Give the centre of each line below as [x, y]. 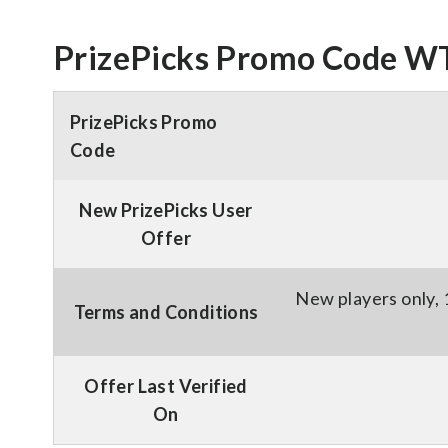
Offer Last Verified [166, 386]
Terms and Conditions [166, 312]
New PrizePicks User [166, 210]
